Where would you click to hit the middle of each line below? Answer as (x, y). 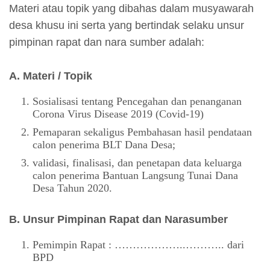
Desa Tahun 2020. (72, 188)
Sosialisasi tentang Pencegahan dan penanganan (137, 102)
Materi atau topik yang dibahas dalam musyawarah (131, 9)
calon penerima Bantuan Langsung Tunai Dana (135, 176)
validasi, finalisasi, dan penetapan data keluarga (137, 163)
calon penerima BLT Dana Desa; (104, 145)
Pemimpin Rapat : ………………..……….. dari (138, 245)
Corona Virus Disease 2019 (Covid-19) (118, 114)
